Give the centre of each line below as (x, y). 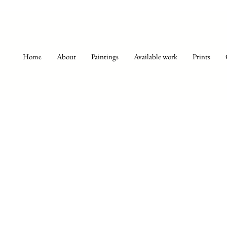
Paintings (105, 56)
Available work (156, 56)
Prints (201, 56)
